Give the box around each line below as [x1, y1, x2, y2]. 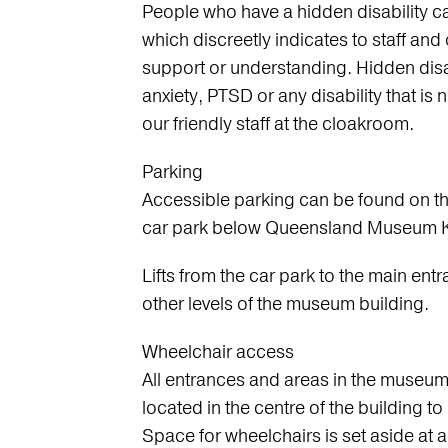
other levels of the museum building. [141, 292, 429, 316]
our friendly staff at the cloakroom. [141, 112, 414, 136]
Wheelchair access [141, 340, 294, 364]
